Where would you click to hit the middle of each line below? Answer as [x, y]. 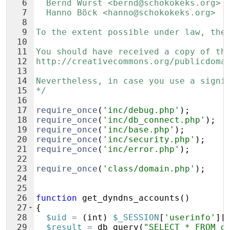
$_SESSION [136, 217]
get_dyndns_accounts [131, 198]
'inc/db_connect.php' [154, 120]
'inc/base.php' [139, 130]
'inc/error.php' [141, 149]
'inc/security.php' [149, 139]
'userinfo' [190, 217]
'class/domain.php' [149, 169]
